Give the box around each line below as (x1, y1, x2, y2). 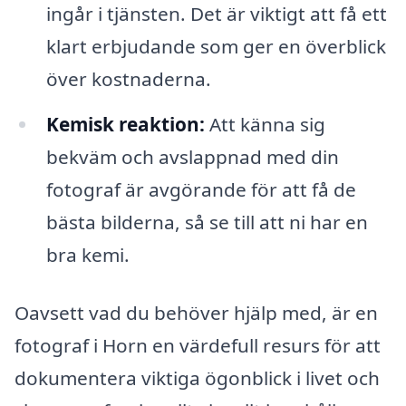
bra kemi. (45, 242, 130, 268)
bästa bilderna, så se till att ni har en (45, 209, 368, 236)
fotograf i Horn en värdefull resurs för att (14, 332, 381, 358)
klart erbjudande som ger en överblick (45, 34, 386, 60)
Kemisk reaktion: (45, 111, 205, 138)
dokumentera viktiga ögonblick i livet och (14, 364, 380, 391)
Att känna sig (204, 111, 325, 138)
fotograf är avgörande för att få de (45, 177, 356, 203)
